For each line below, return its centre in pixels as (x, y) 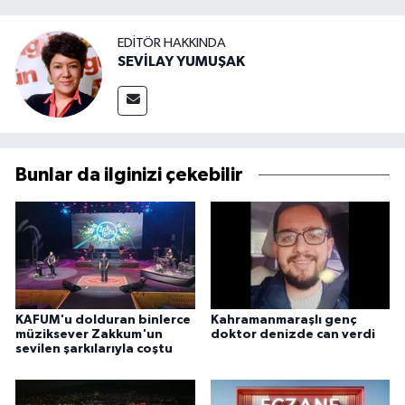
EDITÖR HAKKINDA (172, 42)
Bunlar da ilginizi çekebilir (129, 175)
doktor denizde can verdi (292, 335)
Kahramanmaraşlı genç (283, 320)
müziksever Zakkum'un (89, 335)
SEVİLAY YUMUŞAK (181, 61)
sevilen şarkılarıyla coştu (94, 349)
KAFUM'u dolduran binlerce (103, 320)
